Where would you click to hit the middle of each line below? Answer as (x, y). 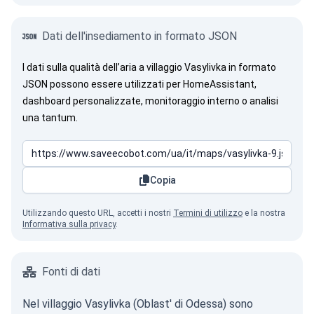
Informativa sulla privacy (69, 224)
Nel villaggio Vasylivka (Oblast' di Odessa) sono (138, 304)
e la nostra (264, 213)
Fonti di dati (71, 272)
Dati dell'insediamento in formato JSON (139, 36)
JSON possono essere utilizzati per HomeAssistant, (139, 84)
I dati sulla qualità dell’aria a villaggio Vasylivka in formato (149, 67)
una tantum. (50, 118)
